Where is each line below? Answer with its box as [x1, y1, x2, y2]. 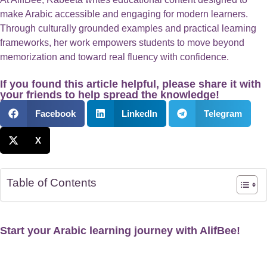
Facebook [35, 108, 76, 119]
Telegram [203, 108, 242, 119]
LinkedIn [122, 108, 157, 119]
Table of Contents [7, 176, 97, 190]
